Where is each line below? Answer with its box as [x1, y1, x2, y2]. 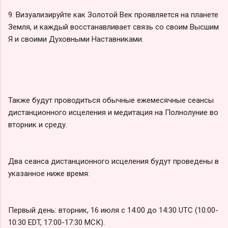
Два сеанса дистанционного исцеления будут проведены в [8, 156, 219, 166]
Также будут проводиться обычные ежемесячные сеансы [8, 95, 214, 105]
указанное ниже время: [8, 168, 90, 178]
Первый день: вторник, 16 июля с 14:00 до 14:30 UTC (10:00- [8, 205, 218, 215]
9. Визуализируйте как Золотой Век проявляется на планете [8, 10, 218, 19]
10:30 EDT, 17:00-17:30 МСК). [8, 217, 105, 227]
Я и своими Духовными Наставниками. [8, 34, 144, 44]
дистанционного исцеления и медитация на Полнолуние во [8, 107, 218, 117]
